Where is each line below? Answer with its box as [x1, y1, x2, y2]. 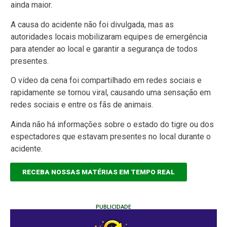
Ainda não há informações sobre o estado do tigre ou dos [11, 119, 214, 129]
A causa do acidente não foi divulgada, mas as [11, 19, 174, 29]
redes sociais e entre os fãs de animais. [11, 100, 153, 110]
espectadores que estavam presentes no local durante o [11, 131, 211, 141]
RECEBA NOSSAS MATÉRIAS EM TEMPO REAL [22, 168, 175, 176]
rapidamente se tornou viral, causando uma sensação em [11, 88, 211, 98]
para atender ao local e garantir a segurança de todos [11, 44, 198, 54]
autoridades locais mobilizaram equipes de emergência [11, 31, 207, 42]
